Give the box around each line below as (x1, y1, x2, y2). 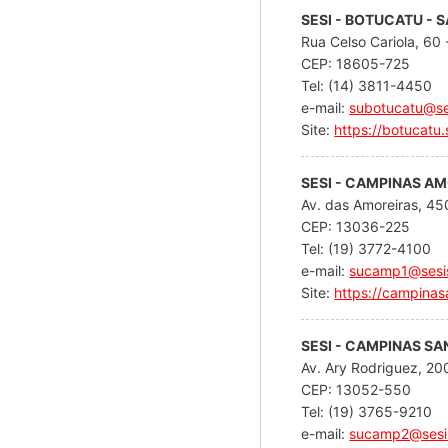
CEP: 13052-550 (301, 380, 416, 398)
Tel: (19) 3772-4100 (301, 239, 432, 257)
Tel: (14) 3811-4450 (301, 76, 433, 94)
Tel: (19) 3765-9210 (301, 402, 433, 420)
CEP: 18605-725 (301, 54, 415, 72)
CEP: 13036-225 (301, 217, 415, 235)
